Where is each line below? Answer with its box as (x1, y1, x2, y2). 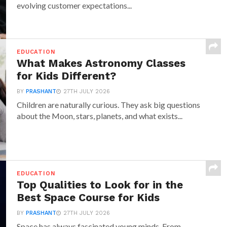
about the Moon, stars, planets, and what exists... (17, 111, 183, 121)
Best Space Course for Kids (17, 192, 160, 204)
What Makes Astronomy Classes (17, 57, 186, 69)
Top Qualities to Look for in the (17, 179, 183, 191)
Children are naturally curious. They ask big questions (17, 100, 201, 109)
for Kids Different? (17, 70, 117, 82)
